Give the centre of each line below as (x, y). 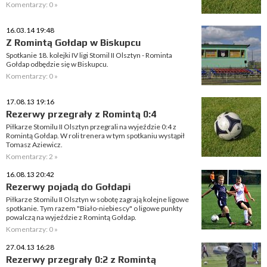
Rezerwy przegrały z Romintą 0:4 (81, 114)
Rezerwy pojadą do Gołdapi (68, 187)
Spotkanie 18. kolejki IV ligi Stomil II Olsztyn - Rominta (89, 55)
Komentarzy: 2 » (32, 156)
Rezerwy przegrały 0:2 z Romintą (81, 260)
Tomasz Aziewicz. (34, 145)
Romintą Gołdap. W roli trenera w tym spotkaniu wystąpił (95, 136)
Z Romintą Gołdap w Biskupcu (73, 43)
